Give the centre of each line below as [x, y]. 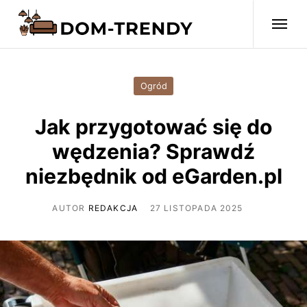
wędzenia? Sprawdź [153, 151]
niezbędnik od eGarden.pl [153, 176]
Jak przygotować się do [153, 126]
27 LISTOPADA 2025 [196, 208]
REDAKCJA [113, 208]
